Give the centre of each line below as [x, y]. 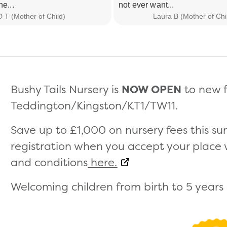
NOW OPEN [152, 89]
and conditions [49, 162]
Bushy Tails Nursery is [66, 89]
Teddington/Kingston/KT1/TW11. [94, 105]
